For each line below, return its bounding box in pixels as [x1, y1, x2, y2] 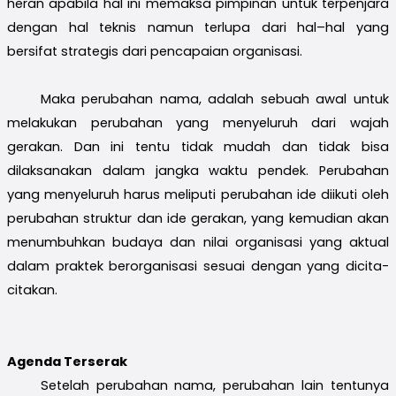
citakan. [7, 280, 57, 299]
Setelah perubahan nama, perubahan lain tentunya [40, 376, 389, 394]
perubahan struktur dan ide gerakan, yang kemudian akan [7, 209, 389, 227]
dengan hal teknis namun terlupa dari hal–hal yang [7, 18, 389, 36]
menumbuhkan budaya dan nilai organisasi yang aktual [7, 232, 389, 251]
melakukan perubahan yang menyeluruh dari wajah [7, 113, 389, 132]
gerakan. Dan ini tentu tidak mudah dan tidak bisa [7, 137, 389, 156]
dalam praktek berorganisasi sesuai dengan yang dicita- [7, 256, 389, 275]
